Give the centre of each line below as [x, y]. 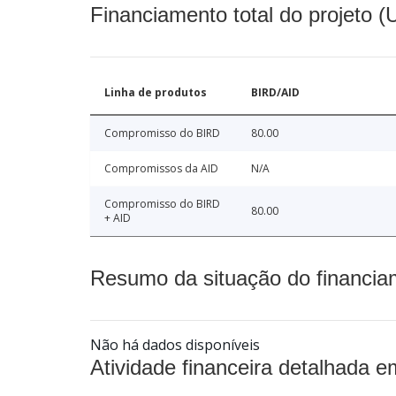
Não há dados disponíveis [175, 344]
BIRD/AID [275, 92]
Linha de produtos [156, 92]
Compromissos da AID [161, 168]
